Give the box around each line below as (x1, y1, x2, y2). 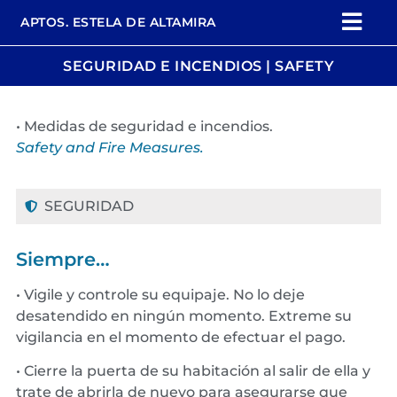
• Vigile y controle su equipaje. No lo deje (16, 285, 305, 303)
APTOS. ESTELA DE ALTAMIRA (20, 13, 216, 30)
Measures (126, 138, 200, 156)
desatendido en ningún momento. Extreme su (16, 307, 352, 324)
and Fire (66, 138, 126, 156)
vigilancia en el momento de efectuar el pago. (16, 328, 346, 346)
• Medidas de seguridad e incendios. (16, 117, 273, 135)
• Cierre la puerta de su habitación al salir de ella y (16, 362, 370, 380)
